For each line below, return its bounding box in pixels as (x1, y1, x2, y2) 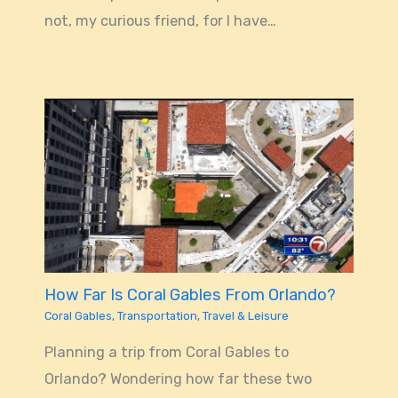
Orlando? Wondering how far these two (44, 370, 312, 387)
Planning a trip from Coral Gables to (44, 343, 289, 361)
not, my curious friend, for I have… (44, 12, 276, 30)
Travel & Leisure (202, 309, 289, 323)
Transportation (116, 309, 197, 323)
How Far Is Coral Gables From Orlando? (44, 285, 336, 306)
